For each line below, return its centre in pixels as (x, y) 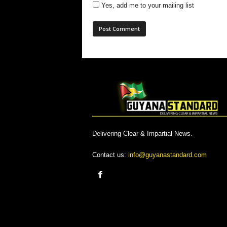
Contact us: (110, 155)
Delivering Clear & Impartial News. (142, 134)
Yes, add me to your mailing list (146, 6)
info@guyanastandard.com (167, 155)
